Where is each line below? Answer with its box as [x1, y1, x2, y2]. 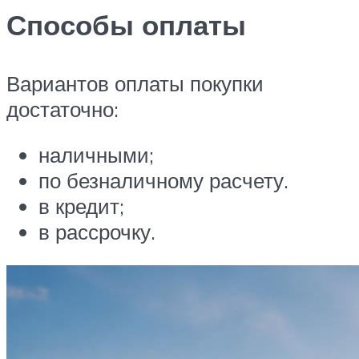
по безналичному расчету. [38, 167, 288, 194]
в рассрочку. [38, 219, 155, 245]
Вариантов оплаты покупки [6, 70, 264, 96]
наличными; [38, 142, 154, 168]
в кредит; [38, 193, 124, 220]
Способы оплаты [6, 6, 246, 42]
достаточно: [6, 95, 119, 122]
